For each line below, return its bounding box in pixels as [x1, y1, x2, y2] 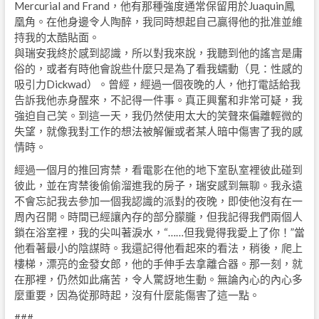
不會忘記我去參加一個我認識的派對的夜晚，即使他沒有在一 [14, 194, 303, 208]
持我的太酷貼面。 [14, 31, 100, 44]
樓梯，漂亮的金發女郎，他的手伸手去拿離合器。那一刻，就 [14, 257, 303, 271]
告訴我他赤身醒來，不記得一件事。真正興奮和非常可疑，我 [14, 93, 303, 107]
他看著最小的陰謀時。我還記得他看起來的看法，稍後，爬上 [14, 241, 303, 255]
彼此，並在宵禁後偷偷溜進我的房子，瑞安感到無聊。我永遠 [14, 179, 303, 192]
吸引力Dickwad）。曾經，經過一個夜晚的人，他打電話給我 [14, 78, 300, 91]
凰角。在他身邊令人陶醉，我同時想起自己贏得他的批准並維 [14, 15, 303, 28]
